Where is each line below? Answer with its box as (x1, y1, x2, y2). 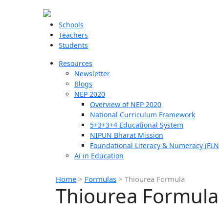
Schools (59, 20, 84, 29)
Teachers (59, 30, 88, 40)
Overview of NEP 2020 (90, 100, 161, 109)
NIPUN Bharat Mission (90, 131, 163, 140)
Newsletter (74, 69, 110, 78)
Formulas (85, 174, 116, 184)
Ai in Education (74, 151, 124, 160)
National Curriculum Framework (90, 110, 195, 119)
